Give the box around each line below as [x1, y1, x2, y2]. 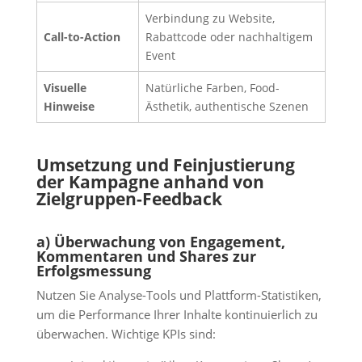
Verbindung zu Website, [145, 11, 275, 27]
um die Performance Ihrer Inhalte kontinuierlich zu [36, 305, 318, 323]
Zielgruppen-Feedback [36, 187, 222, 211]
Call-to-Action [43, 29, 120, 45]
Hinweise [43, 99, 95, 115]
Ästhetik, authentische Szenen [145, 99, 309, 115]
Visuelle [43, 80, 86, 96]
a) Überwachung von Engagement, [36, 231, 285, 251]
